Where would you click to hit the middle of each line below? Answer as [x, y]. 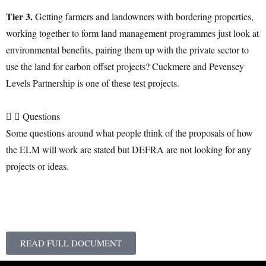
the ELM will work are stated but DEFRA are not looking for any [129, 149]
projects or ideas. [37, 166]
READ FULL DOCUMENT [71, 243]
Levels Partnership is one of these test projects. [93, 83]
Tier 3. [20, 16]
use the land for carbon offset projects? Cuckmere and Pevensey [125, 66]
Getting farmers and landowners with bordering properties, [144, 16]
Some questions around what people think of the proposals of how [129, 132]
